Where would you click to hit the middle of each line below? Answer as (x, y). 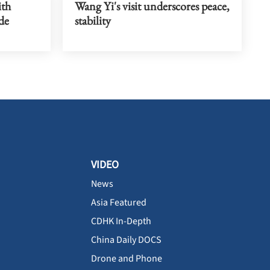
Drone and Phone (127, 258)
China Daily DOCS (126, 240)
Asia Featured (119, 202)
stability (93, 20)
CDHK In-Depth (121, 221)
